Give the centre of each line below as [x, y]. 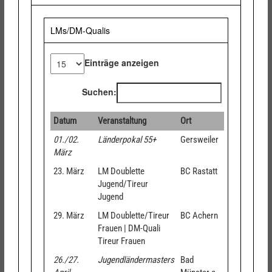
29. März [69, 216]
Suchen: [100, 91]
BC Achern [199, 216]
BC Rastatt [199, 171]
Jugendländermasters [136, 260]
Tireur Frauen [121, 241]
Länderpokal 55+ [127, 140]
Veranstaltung [122, 121]
